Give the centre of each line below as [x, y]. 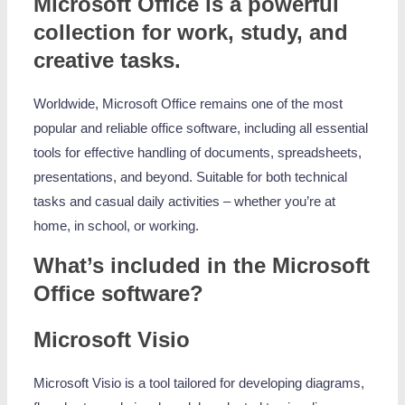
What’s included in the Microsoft [202, 266]
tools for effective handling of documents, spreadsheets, [198, 152]
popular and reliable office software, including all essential [201, 128]
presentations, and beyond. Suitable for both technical [191, 177]
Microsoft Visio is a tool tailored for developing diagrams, [199, 384]
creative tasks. [108, 60]
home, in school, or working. [117, 226]
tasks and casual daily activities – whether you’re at [185, 201]
